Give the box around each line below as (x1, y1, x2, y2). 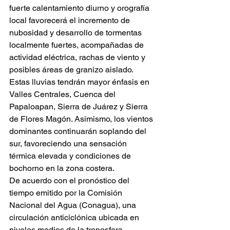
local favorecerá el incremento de (9, 15, 132, 25)
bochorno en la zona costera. (9, 163, 114, 173)
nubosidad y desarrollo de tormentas (9, 28, 144, 37)
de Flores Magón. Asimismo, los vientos (9, 114, 155, 124)
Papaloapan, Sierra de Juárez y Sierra (9, 102, 150, 111)
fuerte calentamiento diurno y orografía (9, 3, 151, 13)
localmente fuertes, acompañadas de (9, 40, 146, 50)
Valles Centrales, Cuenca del (9, 89, 118, 99)
